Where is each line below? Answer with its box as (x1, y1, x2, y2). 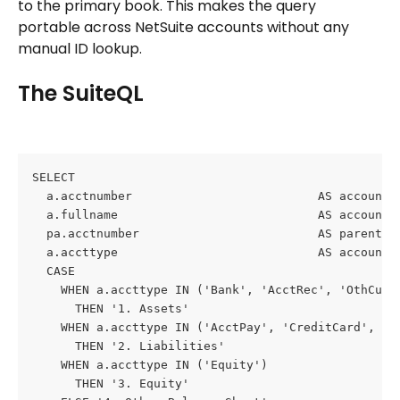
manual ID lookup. (18, 38, 142, 60)
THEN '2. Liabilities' (32, 339, 225, 354)
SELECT (32, 171, 75, 185)
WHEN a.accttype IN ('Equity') (32, 358, 268, 372)
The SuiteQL (18, 78, 144, 108)
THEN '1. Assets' (32, 302, 189, 316)
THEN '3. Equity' (32, 377, 189, 391)
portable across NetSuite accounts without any (18, 17, 353, 38)
